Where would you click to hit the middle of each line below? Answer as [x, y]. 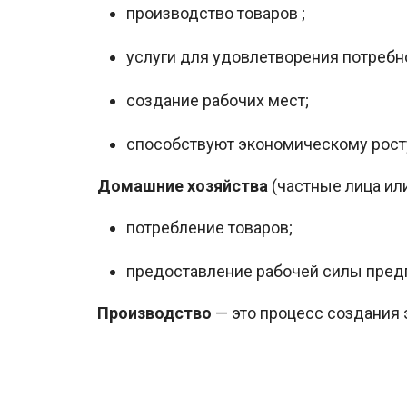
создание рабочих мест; [218, 101]
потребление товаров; [209, 228]
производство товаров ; [216, 14]
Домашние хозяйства [184, 186]
